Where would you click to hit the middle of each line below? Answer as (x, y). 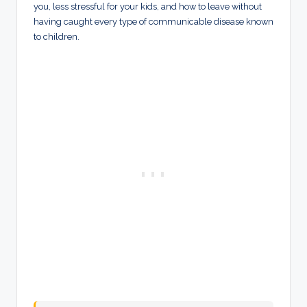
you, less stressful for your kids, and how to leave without (148, 7)
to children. (57, 37)
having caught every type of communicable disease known (153, 22)
